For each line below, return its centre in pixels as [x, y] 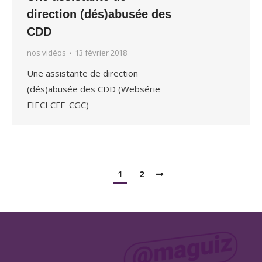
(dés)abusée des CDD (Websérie [94, 89]
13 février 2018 [101, 53]
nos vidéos [47, 53]
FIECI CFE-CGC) [58, 105]
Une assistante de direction [83, 73]
